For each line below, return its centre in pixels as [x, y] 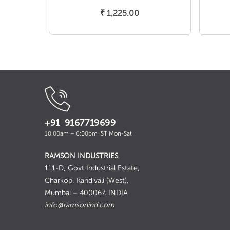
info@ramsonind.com [80, 205]
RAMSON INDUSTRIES [81, 156]
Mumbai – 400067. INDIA [86, 193]
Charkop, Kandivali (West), [87, 181]
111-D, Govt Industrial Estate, [92, 168]
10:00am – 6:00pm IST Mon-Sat [88, 134]
